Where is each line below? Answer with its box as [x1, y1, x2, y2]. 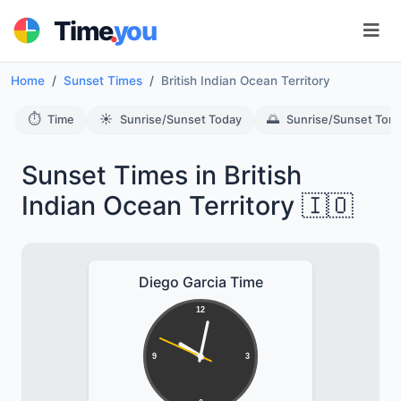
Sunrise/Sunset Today [120, 112, 242, 126]
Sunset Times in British [21, 158, 302, 191]
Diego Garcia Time [138, 272, 263, 291]
